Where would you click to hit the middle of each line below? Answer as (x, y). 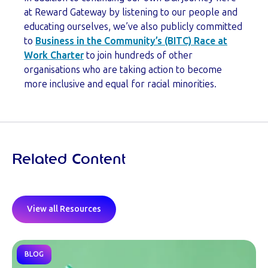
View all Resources (64, 209)
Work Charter (54, 56)
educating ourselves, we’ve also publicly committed (133, 27)
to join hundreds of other (138, 56)
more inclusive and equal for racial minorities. (121, 84)
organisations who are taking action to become (123, 70)
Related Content (69, 160)
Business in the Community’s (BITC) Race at (131, 41)
